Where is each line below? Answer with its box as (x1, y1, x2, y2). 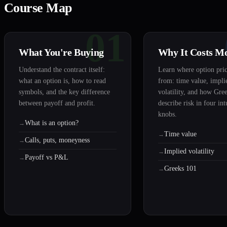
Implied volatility (164, 147, 214, 156)
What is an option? (25, 119, 79, 127)
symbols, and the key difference (19, 88, 110, 96)
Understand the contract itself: (19, 66, 105, 74)
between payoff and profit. (19, 99, 95, 107)
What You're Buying (19, 47, 104, 58)
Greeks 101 (164, 165, 197, 173)
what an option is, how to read (19, 77, 106, 85)
